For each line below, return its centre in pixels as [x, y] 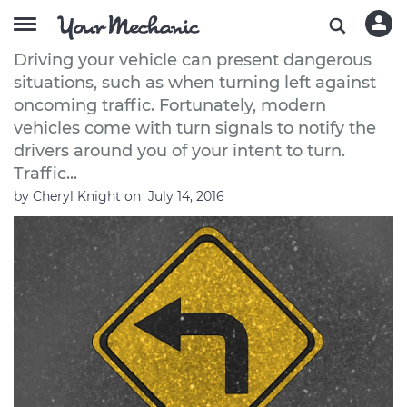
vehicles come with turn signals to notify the [195, 128]
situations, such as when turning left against [195, 83]
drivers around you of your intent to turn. [179, 151]
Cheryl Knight [79, 196]
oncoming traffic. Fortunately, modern [170, 105]
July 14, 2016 [186, 196]
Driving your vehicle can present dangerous [193, 60]
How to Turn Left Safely [133, 24]
